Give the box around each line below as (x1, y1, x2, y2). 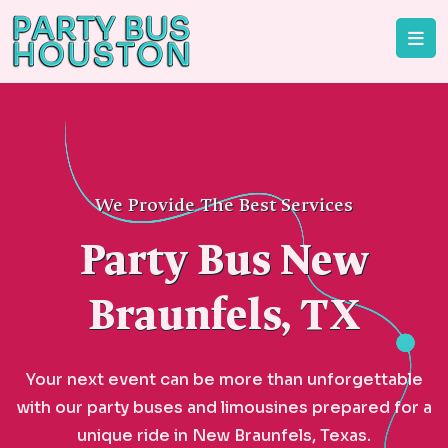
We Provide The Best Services (95, 193, 353, 217)
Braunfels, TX (87, 288, 361, 343)
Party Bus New (79, 233, 369, 288)
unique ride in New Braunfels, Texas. (77, 425, 371, 446)
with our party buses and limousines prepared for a (16, 397, 432, 418)
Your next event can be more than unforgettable (25, 369, 423, 390)
